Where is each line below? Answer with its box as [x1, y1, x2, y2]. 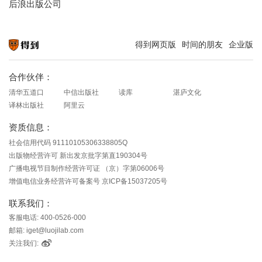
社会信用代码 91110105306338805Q [9, 138, 127, 147]
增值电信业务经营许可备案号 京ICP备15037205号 [9, 177, 167, 185]
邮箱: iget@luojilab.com [9, 226, 84, 235]
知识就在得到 [9, 52, 44, 59]
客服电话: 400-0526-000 [9, 213, 86, 222]
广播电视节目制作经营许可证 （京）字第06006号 [9, 164, 164, 173]
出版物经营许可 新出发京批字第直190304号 [9, 151, 147, 160]
